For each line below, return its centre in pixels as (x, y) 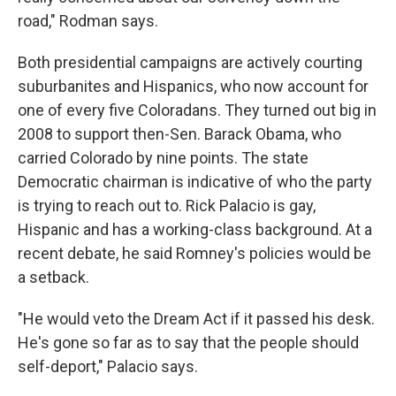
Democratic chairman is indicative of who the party (195, 182)
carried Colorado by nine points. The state (163, 158)
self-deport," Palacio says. (108, 367)
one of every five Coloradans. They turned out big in (197, 110)
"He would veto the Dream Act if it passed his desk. (196, 319)
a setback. (53, 278)
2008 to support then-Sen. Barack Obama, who (179, 134)
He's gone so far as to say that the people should (188, 343)
